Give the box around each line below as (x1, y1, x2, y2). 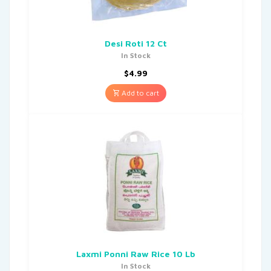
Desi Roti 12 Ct (104, 38, 167, 48)
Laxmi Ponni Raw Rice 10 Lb (76, 248, 195, 259)
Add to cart (119, 88, 159, 97)
